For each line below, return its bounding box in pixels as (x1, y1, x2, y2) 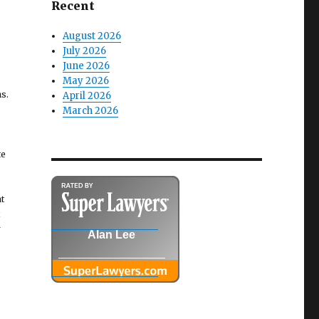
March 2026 (63, 104, 119, 117)
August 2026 (63, 29, 122, 42)
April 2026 (63, 89, 112, 102)
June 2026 (63, 59, 110, 72)
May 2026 (63, 74, 110, 87)
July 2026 (63, 44, 107, 57)
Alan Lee (88, 228, 136, 241)
